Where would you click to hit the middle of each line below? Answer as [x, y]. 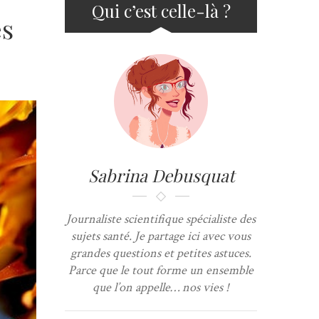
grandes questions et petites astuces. [161, 253]
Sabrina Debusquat [161, 175]
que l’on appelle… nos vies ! [161, 287]
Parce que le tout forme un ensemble [161, 270]
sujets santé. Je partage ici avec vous [161, 236]
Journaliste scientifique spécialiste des [161, 219]
